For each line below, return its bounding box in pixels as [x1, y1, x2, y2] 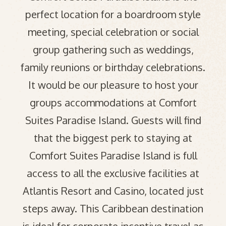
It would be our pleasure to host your [28, 78, 198, 91]
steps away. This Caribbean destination [23, 202, 203, 215]
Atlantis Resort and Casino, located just [22, 184, 204, 197]
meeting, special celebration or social [27, 25, 199, 38]
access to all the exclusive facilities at [27, 166, 199, 180]
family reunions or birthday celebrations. [21, 61, 205, 74]
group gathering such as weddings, [32, 43, 194, 56]
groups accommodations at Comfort [29, 96, 197, 109]
